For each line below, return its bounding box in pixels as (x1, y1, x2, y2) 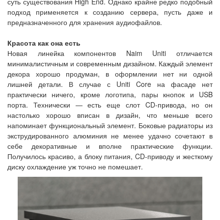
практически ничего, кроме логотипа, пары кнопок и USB (7, 89, 213, 99)
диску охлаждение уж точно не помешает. (7, 162, 143, 171)
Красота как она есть (7, 38, 81, 48)
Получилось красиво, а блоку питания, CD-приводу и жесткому (7, 151, 213, 161)
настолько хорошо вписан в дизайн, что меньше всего (7, 110, 213, 120)
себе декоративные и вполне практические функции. (7, 141, 213, 151)
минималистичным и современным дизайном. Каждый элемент (7, 58, 213, 68)
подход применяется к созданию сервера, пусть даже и (7, 7, 213, 17)
